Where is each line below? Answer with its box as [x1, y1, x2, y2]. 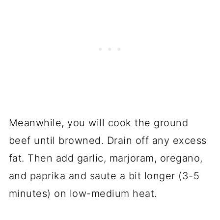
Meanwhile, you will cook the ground [8, 117, 189, 129]
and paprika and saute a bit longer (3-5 [8, 170, 200, 182]
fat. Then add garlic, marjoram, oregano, [8, 152, 203, 165]
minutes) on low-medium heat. [8, 188, 157, 200]
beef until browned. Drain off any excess [8, 135, 207, 147]
